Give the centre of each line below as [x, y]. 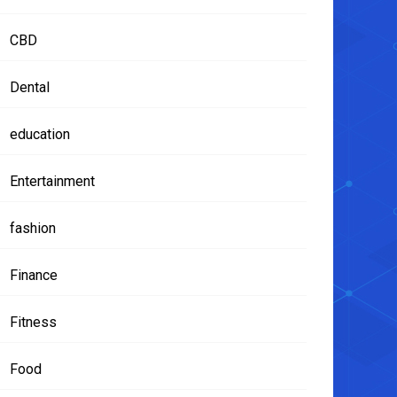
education [40, 134]
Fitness [33, 322]
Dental [30, 87]
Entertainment [52, 181]
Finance [34, 275]
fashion [33, 228]
